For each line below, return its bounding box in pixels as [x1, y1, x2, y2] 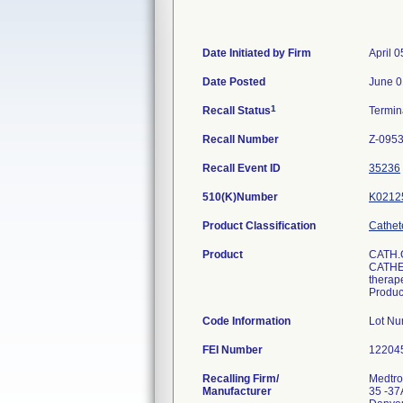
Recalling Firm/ [202, 372, 279, 385]
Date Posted [202, 76, 265, 88]
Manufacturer [202, 385, 272, 398]
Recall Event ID [202, 162, 281, 175]
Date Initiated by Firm [202, 47, 311, 59]
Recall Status [202, 104, 271, 117]
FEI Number [202, 344, 263, 356]
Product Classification [202, 219, 316, 232]
